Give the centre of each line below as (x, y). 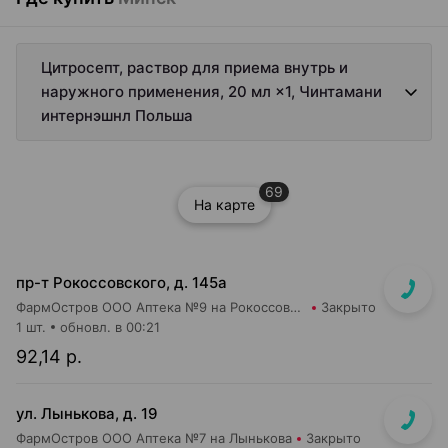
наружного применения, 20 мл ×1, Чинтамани (211, 91)
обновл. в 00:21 (110, 327)
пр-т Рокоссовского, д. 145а (121, 282)
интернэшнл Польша (117, 115)
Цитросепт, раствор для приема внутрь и (194, 67)
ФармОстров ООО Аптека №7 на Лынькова (154, 438)
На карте (224, 204)
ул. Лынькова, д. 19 (87, 413)
